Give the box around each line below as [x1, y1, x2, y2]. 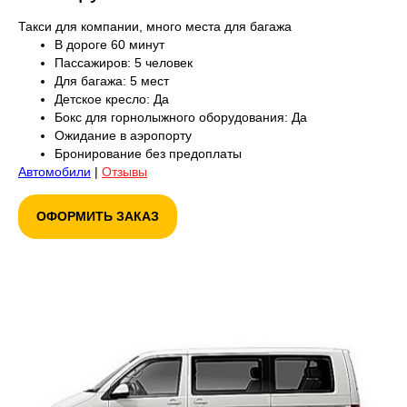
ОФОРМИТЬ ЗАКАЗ [36, 209, 159, 224]
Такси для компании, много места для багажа [18, 19, 292, 35]
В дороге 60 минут [55, 37, 164, 53]
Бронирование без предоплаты [55, 146, 242, 162]
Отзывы [102, 164, 147, 180]
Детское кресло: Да [55, 92, 169, 107]
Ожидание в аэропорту [55, 128, 192, 144]
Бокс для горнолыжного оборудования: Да [55, 110, 307, 125]
